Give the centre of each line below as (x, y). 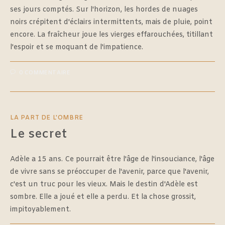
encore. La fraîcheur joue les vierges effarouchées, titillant (111, 35)
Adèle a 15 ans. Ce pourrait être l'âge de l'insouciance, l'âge (112, 159)
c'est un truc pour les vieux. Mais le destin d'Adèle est (104, 184)
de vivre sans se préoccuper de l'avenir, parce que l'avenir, (109, 172)
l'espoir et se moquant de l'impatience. (77, 47)
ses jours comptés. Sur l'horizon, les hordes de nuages (104, 10)
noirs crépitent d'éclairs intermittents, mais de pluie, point (111, 22)
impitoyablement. (40, 209)
